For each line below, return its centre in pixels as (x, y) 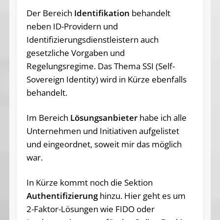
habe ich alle (162, 118)
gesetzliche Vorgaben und (75, 53)
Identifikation (102, 13)
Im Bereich (48, 118)
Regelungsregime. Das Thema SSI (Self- (100, 66)
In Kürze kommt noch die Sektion (89, 183)
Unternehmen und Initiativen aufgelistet (103, 131)
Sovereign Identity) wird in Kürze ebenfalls (106, 80)
